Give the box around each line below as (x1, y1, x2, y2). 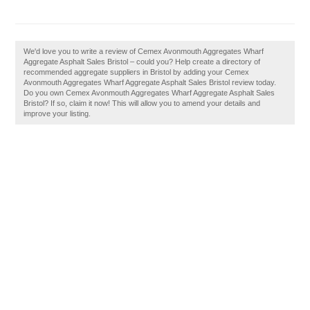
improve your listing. (24, 109, 91, 118)
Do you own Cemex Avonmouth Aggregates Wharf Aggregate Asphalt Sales (24, 89, 275, 97)
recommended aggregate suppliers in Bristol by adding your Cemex (24, 68, 250, 76)
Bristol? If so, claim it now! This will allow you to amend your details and (24, 99, 261, 107)
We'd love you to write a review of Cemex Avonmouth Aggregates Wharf (24, 47, 264, 55)
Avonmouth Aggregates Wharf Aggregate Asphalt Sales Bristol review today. (24, 78, 277, 86)
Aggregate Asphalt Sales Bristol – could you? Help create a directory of (24, 57, 261, 66)
